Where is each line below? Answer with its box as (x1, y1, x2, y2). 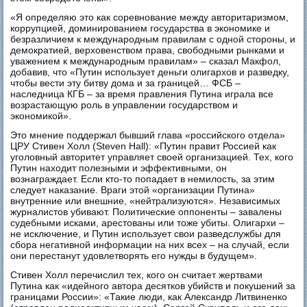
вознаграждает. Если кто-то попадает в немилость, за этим (10, 173, 275, 185)
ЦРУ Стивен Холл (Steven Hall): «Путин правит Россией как (10, 140, 277, 152)
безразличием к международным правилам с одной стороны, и (10, 34, 296, 45)
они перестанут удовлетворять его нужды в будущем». (10, 250, 258, 262)
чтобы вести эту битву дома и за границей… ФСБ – (10, 77, 241, 89)
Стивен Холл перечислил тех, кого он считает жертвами (10, 269, 263, 281)
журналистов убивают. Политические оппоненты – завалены (10, 206, 282, 218)
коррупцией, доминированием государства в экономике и (10, 23, 271, 34)
